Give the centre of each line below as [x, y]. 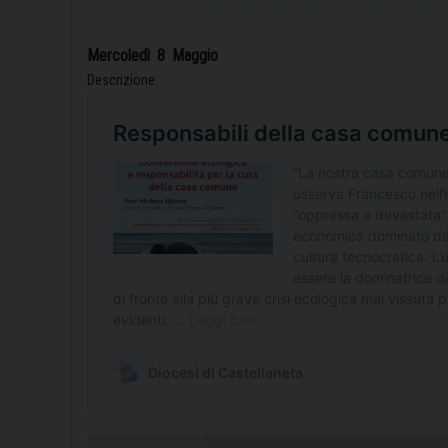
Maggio [195, 56]
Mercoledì [118, 56]
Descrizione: [122, 80]
